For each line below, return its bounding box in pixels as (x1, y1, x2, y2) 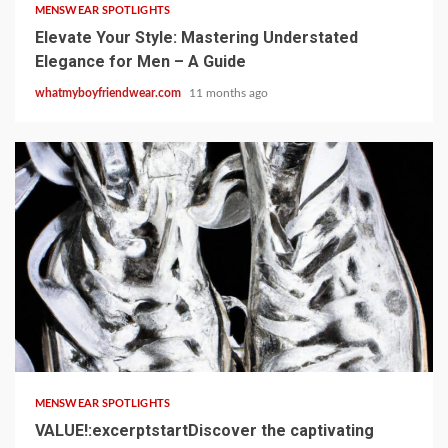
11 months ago (189, 86, 268, 99)
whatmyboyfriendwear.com (35, 86, 184, 99)
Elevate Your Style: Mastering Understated (35, 27, 358, 47)
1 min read (30, 336, 86, 349)
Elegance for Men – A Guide (35, 51, 246, 71)
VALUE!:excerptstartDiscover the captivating (35, 420, 374, 440)
